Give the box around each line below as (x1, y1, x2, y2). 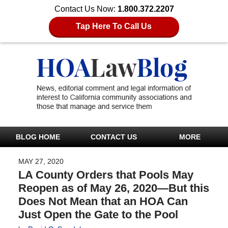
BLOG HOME (16, 133, 61, 141)
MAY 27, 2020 (18, 157, 64, 165)
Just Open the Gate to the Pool (18, 208, 178, 221)
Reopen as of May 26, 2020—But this (18, 181, 209, 194)
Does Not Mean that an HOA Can (18, 194, 188, 208)
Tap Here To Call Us (76, 22, 152, 31)
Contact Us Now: (54, 5, 118, 13)
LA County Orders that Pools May (18, 168, 193, 181)
